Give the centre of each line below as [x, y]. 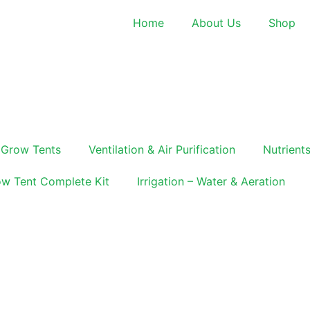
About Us [216, 23]
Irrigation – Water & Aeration [211, 181]
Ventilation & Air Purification [162, 149]
